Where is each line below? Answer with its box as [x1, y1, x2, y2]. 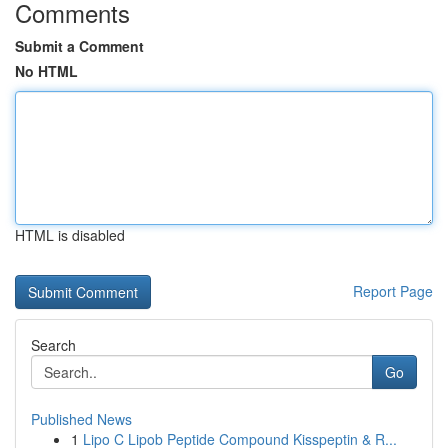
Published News [31, 409, 132, 429]
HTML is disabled [15, 225, 125, 245]
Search [31, 335, 76, 355]
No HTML [15, 61, 78, 81]
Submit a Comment [15, 36, 144, 56]
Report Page [353, 281, 433, 301]
